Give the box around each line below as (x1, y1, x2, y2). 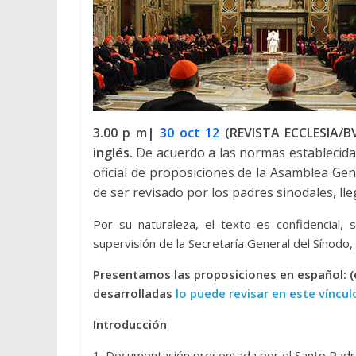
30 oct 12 (160, 124, 220, 141)
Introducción (93, 316, 167, 332)
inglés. (93, 144, 133, 161)
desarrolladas (93, 285, 176, 301)
